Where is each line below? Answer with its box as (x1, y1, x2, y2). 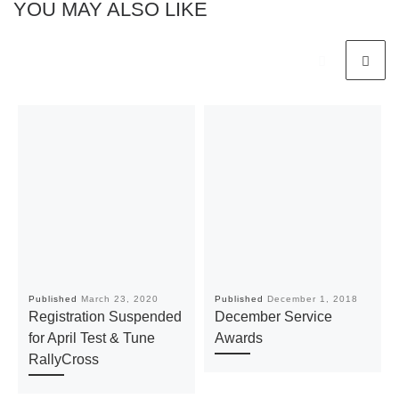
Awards (214, 330, 263, 346)
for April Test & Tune (28, 330, 155, 346)
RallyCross (28, 351, 99, 368)
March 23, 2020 (80, 294, 159, 305)
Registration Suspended (28, 308, 182, 325)
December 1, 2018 (266, 294, 358, 305)
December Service (214, 308, 332, 325)
